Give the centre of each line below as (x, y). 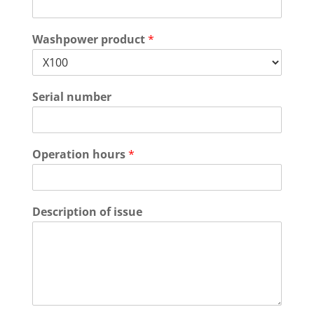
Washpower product (90, 39)
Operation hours (80, 154)
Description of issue (87, 212)
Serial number (71, 97)
